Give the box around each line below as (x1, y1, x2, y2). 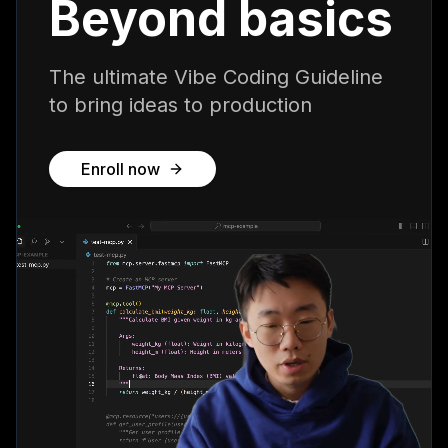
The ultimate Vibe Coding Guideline (49, 65, 383, 89)
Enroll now (81, 159, 160, 179)
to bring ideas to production (49, 93, 312, 117)
